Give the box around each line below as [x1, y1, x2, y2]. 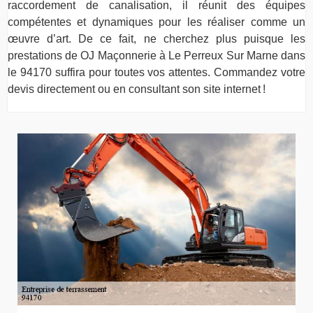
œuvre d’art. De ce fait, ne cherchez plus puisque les [8, 32, 305, 45]
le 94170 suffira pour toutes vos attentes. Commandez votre [8, 66, 305, 78]
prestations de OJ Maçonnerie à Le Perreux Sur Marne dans [8, 49, 305, 61]
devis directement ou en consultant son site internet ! [8, 82, 265, 95]
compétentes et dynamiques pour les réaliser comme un [8, 15, 305, 28]
